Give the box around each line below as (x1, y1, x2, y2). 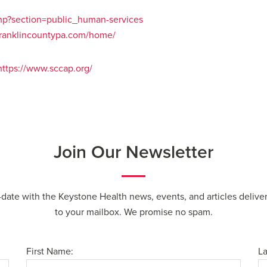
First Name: (26, 245, 73, 257)
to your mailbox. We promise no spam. (54, 206, 213, 218)
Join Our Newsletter (54, 141, 213, 163)
